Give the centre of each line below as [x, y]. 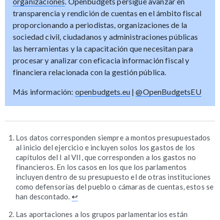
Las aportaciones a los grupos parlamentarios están [102, 214]
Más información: [44, 91]
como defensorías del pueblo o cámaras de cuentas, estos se [115, 187]
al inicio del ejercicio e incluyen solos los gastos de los [106, 148]
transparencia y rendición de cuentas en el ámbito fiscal [107, 13]
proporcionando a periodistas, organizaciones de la [100, 25]
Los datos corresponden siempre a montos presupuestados [113, 138]
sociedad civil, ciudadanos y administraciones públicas [106, 36]
